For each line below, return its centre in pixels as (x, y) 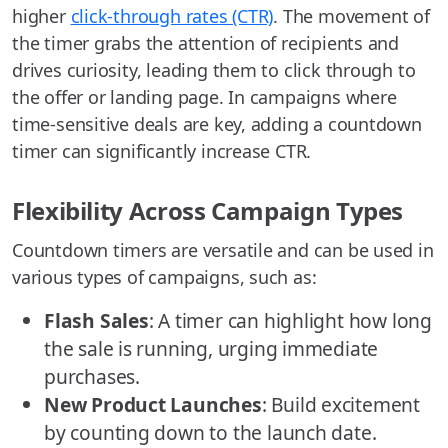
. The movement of (351, 15)
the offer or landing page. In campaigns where (204, 96)
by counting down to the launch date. (210, 432)
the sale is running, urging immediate (211, 348)
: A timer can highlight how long (290, 320)
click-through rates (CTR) (172, 15)
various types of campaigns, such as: (164, 276)
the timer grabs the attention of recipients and (206, 42)
